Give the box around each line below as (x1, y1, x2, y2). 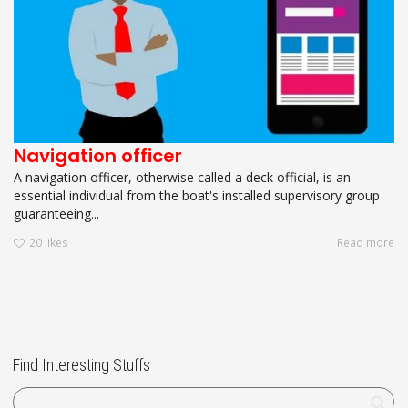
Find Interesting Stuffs (13, 355, 150, 375)
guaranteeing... (14, 204, 99, 222)
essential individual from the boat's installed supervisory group (14, 186, 380, 204)
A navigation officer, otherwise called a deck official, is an (14, 168, 351, 186)
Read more (337, 235, 394, 250)
